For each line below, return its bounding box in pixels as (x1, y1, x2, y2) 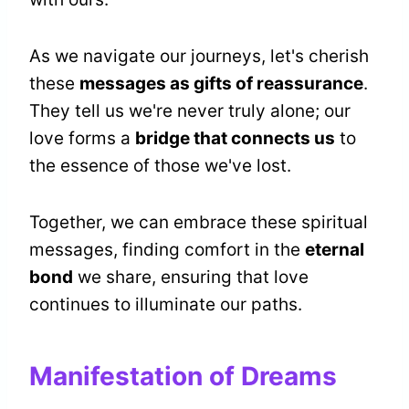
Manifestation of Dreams (29, 361, 337, 393)
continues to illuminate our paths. (29, 294, 302, 316)
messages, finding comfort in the (29, 239, 305, 261)
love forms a (29, 128, 135, 150)
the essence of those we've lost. (29, 155, 291, 177)
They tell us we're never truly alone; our (29, 100, 351, 122)
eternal (305, 239, 364, 261)
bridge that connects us (135, 128, 335, 150)
